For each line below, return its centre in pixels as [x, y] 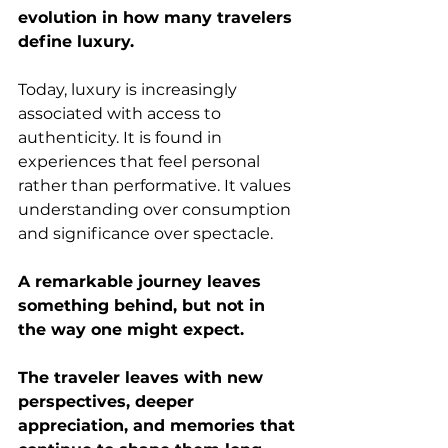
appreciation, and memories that [159, 425]
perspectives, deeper [108, 401]
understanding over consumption [156, 209]
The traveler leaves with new [143, 377]
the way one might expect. [131, 329]
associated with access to [121, 113]
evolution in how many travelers [157, 17]
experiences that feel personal [141, 161]
